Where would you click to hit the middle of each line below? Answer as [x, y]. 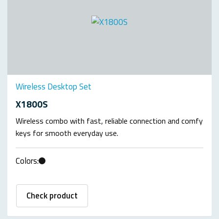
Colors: [27, 161]
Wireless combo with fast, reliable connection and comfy [109, 120]
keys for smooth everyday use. [67, 133]
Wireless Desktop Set [54, 87]
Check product [52, 195]
